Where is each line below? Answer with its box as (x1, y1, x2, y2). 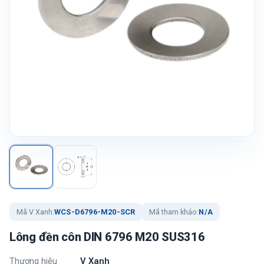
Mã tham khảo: (149, 207, 199, 216)
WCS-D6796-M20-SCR (54, 207, 136, 216)
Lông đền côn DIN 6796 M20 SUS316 (9, 230, 205, 244)
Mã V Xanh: (16, 207, 54, 216)
